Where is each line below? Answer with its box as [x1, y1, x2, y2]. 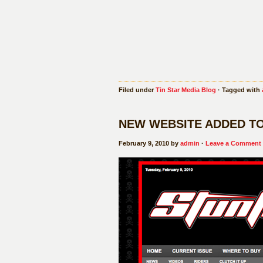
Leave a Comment [205, 140, 261, 147]
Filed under [119, 86, 156, 93]
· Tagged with [216, 86, 262, 93]
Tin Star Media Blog [156, 86, 216, 93]
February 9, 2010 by [119, 140, 180, 147]
